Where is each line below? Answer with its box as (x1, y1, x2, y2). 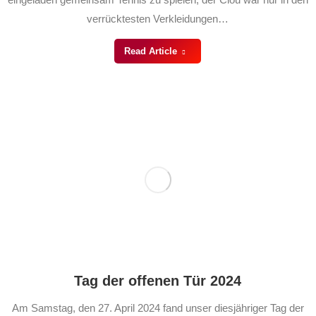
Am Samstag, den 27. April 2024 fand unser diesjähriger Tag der (11, 302, 304, 315)
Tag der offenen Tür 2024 (74, 273, 241, 289)
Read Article (123, 46, 177, 57)
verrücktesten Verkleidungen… (87, 13, 229, 25)
